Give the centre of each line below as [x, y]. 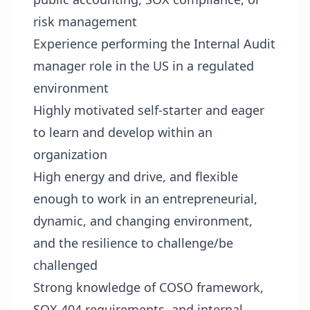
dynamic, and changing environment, [143, 221]
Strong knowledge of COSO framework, [148, 287]
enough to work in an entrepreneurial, [145, 199]
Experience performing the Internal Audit [154, 44]
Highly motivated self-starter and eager [149, 110]
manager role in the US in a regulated [144, 66]
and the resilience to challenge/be [133, 243]
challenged [65, 265]
